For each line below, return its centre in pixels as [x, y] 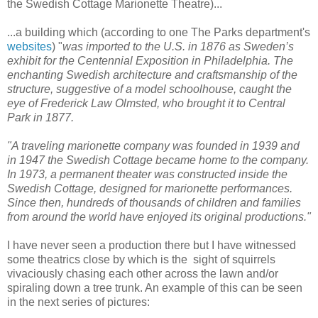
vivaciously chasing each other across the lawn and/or [143, 274]
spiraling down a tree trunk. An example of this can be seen [155, 288]
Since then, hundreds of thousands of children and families [154, 203]
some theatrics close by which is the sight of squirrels [141, 260]
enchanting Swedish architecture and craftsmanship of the [152, 75]
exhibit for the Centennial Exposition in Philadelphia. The [150, 61]
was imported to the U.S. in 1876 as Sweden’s [178, 47]
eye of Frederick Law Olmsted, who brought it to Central [146, 104]
